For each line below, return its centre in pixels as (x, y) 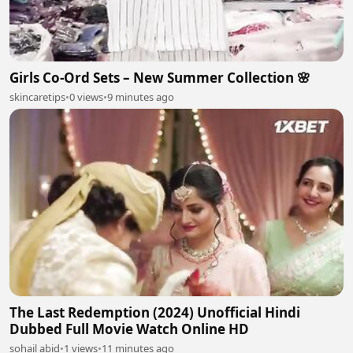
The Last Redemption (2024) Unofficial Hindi (155, 313)
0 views (86, 97)
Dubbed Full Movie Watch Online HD (129, 329)
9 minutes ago (141, 97)
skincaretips (37, 97)
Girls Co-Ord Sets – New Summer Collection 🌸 (160, 77)
